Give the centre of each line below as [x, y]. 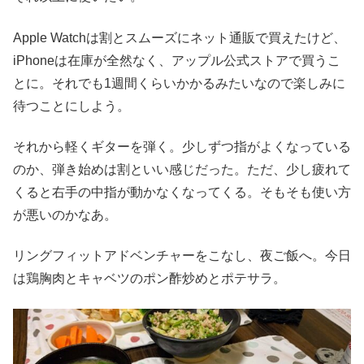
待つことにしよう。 [71, 106]
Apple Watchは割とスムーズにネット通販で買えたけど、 [180, 37]
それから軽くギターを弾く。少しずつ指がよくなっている [182, 147]
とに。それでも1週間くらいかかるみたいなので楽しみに [179, 83]
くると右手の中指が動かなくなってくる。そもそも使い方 [182, 193]
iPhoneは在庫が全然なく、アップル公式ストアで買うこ [177, 60]
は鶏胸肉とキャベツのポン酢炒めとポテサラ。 [149, 279]
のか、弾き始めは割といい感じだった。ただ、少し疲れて [182, 170]
